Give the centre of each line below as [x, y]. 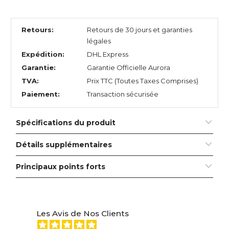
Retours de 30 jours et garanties [139, 30]
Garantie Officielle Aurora [128, 68]
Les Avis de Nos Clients [82, 214]
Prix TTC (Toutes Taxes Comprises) [142, 81]
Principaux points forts [61, 167]
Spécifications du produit [66, 123]
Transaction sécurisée [122, 94]
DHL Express [107, 54]
